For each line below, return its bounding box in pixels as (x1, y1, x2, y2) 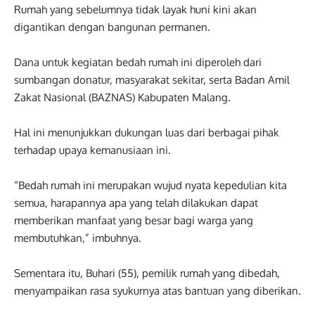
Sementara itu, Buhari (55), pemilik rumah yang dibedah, (14, 266, 280, 280)
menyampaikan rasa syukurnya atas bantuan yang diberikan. (14, 284, 301, 297)
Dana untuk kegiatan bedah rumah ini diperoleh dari (14, 56, 262, 69)
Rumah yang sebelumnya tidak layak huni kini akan (14, 3, 257, 16)
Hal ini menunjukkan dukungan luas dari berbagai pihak (14, 126, 279, 139)
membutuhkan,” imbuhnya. (14, 231, 141, 245)
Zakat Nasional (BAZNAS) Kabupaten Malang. (14, 91, 231, 104)
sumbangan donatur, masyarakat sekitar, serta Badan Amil (14, 73, 290, 86)
